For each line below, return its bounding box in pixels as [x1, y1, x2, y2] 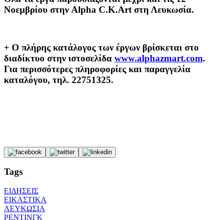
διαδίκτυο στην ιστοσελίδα [4, 53, 114, 64]
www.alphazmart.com [114, 53, 203, 64]
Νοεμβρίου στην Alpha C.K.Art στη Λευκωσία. [4, 4, 194, 15]
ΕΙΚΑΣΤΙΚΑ [4, 195, 47, 204]
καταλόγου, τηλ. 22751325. [4, 75, 116, 85]
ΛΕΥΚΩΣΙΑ [4, 204, 45, 213]
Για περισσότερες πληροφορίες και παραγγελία [4, 64, 191, 75]
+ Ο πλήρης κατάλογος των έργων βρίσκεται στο [4, 42, 199, 53]
